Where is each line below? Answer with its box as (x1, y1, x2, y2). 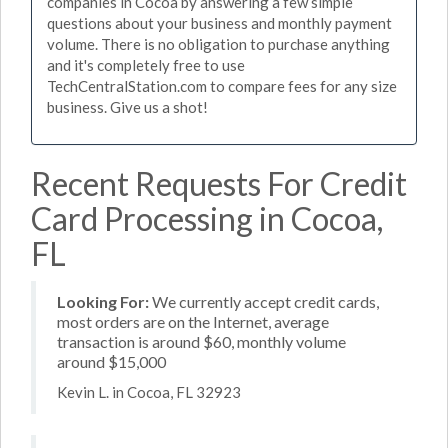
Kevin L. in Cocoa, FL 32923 (57, 383, 241, 401)
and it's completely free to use (47, 56, 245, 74)
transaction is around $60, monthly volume (57, 331, 346, 351)
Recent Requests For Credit (31, 163, 407, 203)
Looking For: (57, 291, 149, 311)
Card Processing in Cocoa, (31, 198, 383, 238)
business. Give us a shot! (47, 98, 208, 116)
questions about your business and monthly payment (47, 14, 392, 32)
